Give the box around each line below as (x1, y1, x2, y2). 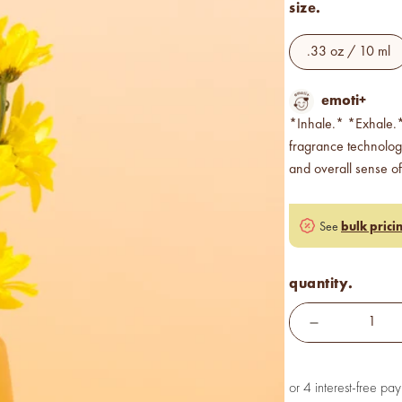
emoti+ (321, 91, 366, 109)
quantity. (289, 274, 354, 293)
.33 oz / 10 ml (319, 44, 390, 59)
